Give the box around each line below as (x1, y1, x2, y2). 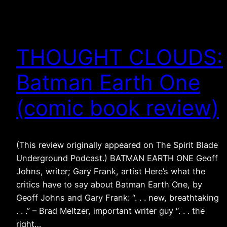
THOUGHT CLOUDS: (16, 44, 223, 70)
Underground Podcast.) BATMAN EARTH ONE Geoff (16, 153, 218, 163)
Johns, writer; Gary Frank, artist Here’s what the (16, 166, 205, 176)
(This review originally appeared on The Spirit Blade (16, 139, 218, 150)
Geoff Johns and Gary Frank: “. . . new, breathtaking (16, 192, 219, 203)
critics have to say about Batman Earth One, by (16, 179, 202, 190)
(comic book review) (16, 94, 219, 121)
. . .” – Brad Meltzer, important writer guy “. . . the (16, 205, 205, 216)
